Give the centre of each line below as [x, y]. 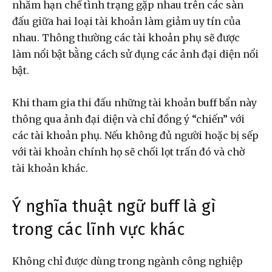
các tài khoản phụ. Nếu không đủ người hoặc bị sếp [135, 135]
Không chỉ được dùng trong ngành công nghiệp [127, 261]
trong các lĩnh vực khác [100, 229]
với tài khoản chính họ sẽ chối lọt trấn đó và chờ [130, 151]
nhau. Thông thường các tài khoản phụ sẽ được [126, 37]
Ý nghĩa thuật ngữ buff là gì [114, 206]
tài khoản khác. [50, 168]
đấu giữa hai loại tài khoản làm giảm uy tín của [126, 21]
